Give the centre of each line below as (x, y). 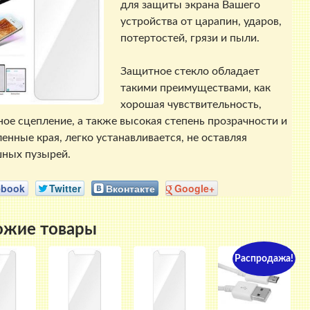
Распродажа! (264, 258)
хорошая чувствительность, (191, 105)
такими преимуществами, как (195, 88)
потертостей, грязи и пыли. (190, 38)
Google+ (194, 188)
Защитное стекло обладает (190, 72)
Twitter (65, 188)
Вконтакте (130, 188)
